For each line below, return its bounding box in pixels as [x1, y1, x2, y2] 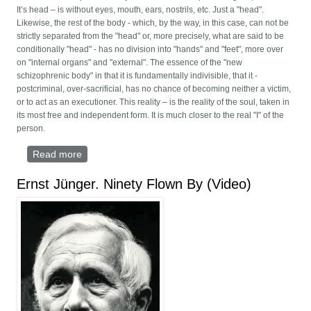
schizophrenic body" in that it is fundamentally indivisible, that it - [17, 71, 258, 81]
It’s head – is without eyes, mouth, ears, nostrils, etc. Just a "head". [17, 5, 264, 15]
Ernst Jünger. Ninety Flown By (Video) [17, 176, 252, 192]
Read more [33, 149, 83, 160]
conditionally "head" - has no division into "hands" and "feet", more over [17, 44, 284, 55]
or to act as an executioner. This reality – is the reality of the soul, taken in [17, 97, 290, 108]
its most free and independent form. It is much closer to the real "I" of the [17, 110, 285, 121]
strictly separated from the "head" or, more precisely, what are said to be [17, 31, 285, 42]
